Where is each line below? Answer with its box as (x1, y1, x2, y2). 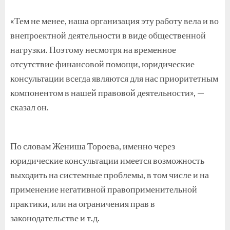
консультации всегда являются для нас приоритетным (10, 72, 218, 84)
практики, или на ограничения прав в (10, 197, 155, 209)
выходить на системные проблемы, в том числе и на (10, 168, 209, 180)
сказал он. (10, 101, 49, 112)
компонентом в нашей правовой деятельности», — (10, 86, 204, 98)
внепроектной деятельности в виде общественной (10, 29, 206, 41)
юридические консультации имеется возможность (10, 154, 204, 166)
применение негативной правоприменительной (10, 183, 197, 195)
